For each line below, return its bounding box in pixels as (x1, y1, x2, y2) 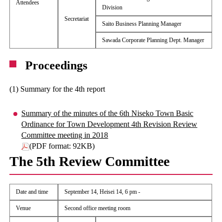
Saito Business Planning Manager (102, 20, 182, 27)
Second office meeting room (64, 205, 131, 212)
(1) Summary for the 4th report (9, 85, 106, 93)
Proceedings (25, 59, 88, 72)
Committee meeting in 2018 (21, 131, 109, 139)
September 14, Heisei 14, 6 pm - (64, 188, 141, 195)
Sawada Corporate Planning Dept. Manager (102, 37, 205, 44)
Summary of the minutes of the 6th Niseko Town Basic (21, 109, 194, 117)
